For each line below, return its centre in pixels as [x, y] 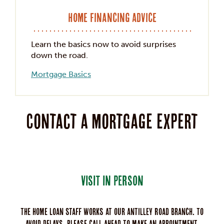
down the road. [59, 55]
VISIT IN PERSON [112, 181]
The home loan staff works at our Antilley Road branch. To [112, 212]
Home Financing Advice [112, 18]
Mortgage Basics [61, 74]
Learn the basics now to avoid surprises [103, 44]
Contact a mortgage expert [112, 121]
